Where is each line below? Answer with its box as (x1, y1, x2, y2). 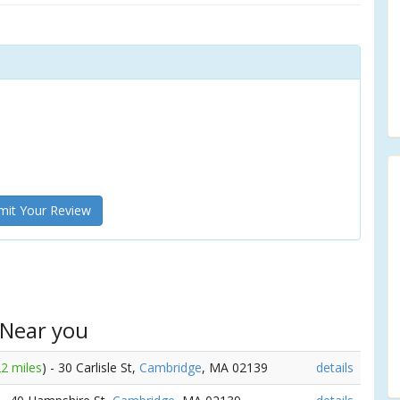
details (316, 359, 354, 376)
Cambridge (139, 359, 202, 376)
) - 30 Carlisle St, (42, 359, 139, 376)
